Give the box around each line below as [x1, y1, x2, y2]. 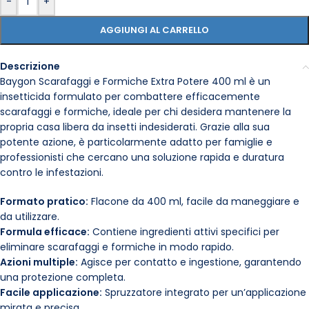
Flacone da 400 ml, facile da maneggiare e [88, 195, 299, 208]
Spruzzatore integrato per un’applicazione [102, 286, 306, 299]
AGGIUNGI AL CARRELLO [100, 23, 209, 37]
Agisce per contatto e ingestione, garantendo [78, 255, 301, 269]
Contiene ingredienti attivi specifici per [90, 225, 279, 239]
